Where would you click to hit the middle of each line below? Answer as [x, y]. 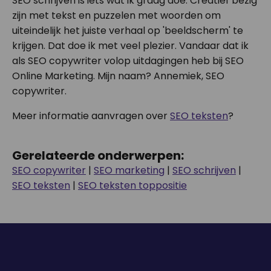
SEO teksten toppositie [132, 185]
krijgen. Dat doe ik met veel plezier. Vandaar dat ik [130, 46]
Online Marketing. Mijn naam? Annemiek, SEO [118, 76]
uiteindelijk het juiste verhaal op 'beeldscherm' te [128, 31]
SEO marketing [129, 170]
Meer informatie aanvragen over [91, 116]
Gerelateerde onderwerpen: [98, 155]
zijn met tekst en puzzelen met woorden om [116, 15]
